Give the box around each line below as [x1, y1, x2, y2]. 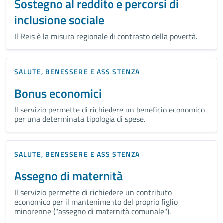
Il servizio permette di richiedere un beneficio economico [14, 103, 205, 115]
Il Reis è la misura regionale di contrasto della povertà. [14, 30, 197, 42]
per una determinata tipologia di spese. [14, 112, 145, 125]
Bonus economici [14, 84, 102, 102]
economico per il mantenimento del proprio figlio [14, 195, 178, 208]
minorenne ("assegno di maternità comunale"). [14, 205, 171, 217]
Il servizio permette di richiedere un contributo [14, 186, 172, 198]
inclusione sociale [14, 10, 104, 29]
